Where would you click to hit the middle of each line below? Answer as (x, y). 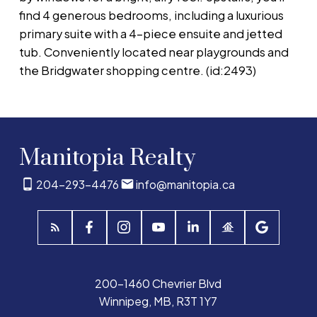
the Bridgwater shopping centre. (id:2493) (137, 71)
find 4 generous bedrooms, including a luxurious (151, 16)
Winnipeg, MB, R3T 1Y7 (158, 301)
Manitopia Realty (107, 158)
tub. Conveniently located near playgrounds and (154, 52)
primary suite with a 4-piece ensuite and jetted (150, 34)
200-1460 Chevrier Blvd (158, 284)
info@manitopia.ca (185, 184)
